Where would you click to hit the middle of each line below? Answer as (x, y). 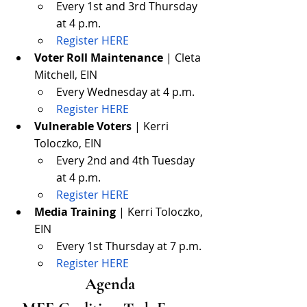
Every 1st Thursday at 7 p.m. (129, 246)
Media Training (75, 211)
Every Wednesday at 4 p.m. (125, 91)
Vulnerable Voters (83, 126)
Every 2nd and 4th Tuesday (127, 160)
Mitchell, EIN (66, 74)
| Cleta (183, 57)
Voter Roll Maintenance (99, 57)
